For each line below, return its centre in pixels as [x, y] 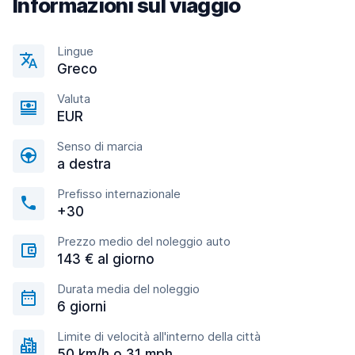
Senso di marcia [100, 146]
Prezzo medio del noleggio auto [144, 241]
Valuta [74, 99]
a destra [84, 164]
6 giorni [82, 307]
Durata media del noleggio [128, 289]
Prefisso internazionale [119, 194]
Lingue [75, 51]
